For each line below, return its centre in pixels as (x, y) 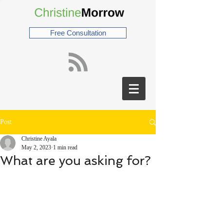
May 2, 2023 (36, 147)
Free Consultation (78, 33)
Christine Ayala (39, 139)
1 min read (65, 147)
